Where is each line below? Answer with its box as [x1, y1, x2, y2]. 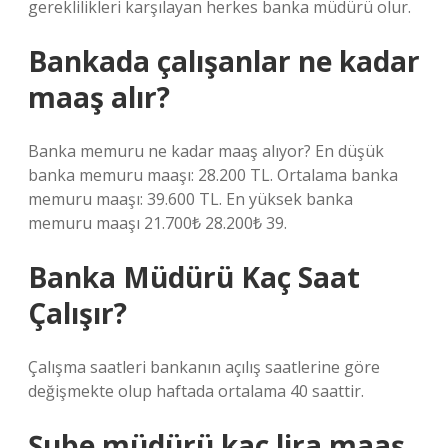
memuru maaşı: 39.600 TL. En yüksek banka [28, 188, 353, 210]
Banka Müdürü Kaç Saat [28, 258, 360, 296]
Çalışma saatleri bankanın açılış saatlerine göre [28, 356, 380, 378]
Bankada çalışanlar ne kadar [28, 42, 420, 80]
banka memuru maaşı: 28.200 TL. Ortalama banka [28, 164, 398, 186]
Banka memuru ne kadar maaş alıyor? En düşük [28, 140, 384, 162]
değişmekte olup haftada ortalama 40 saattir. [28, 380, 364, 402]
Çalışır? [28, 294, 127, 332]
